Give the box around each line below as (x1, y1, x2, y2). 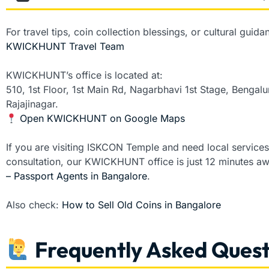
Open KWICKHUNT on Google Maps (20, 112, 186, 125)
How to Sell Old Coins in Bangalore (62, 199, 221, 211)
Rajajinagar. (6, 98, 58, 110)
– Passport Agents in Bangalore (6, 170, 147, 183)
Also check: (6, 199, 62, 211)
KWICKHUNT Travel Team (6, 40, 124, 53)
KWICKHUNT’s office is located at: (6, 69, 163, 82)
